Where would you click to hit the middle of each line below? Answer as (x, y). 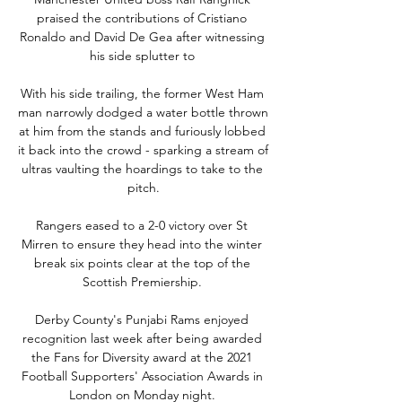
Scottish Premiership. (144, 281)
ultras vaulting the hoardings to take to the (142, 168)
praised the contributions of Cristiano (142, 17)
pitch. (144, 187)
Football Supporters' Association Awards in (142, 376)
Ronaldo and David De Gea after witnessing (142, 36)
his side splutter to (144, 55)
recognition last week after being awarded (142, 338)
